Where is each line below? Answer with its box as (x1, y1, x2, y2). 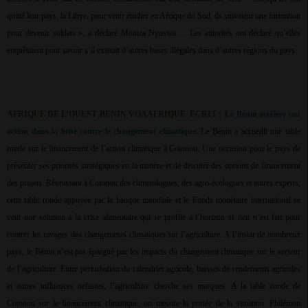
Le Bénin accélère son (225, 109, 301, 120)
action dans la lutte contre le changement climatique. (7, 126, 201, 137)
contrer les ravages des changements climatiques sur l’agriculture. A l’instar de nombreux (7, 230, 300, 240)
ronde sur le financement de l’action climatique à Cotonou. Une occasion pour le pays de (7, 144, 300, 154)
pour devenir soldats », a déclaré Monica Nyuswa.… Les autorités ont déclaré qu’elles (7, 28, 300, 38)
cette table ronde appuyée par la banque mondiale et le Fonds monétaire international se (7, 195, 300, 206)
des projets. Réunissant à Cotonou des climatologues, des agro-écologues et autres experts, (7, 178, 300, 188)
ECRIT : (190, 109, 222, 120)
